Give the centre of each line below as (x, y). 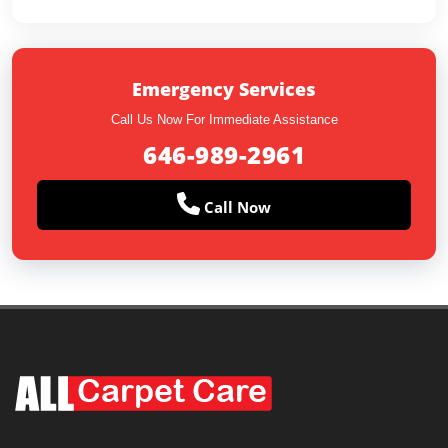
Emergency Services (224, 89)
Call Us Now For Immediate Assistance (224, 119)
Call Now (235, 206)
